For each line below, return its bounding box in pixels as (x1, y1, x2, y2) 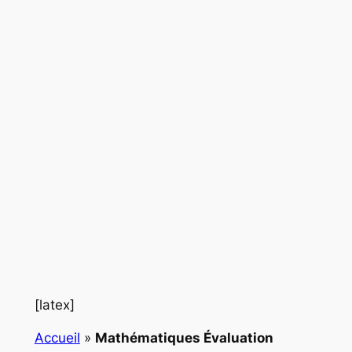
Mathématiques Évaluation (94, 330, 273, 346)
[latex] (34, 296, 75, 313)
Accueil (34, 330, 80, 346)
